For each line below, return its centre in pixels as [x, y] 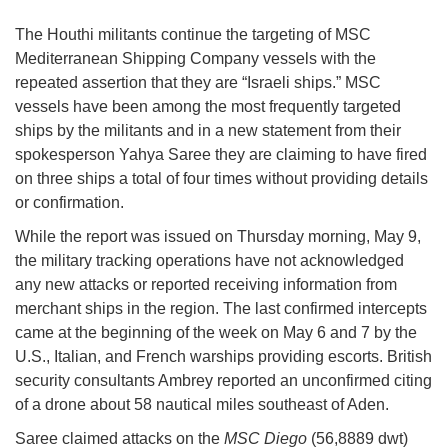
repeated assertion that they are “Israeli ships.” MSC [198, 83]
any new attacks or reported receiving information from [206, 285]
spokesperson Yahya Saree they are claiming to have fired [221, 155]
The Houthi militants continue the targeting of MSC [193, 35]
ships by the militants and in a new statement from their [208, 131]
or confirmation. [69, 203]
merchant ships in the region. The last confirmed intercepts [221, 309]
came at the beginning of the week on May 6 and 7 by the [216, 333]
